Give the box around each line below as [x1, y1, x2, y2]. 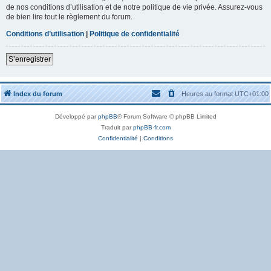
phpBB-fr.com [132, 123, 171, 131]
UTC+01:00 [235, 90, 269, 97]
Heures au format [181, 90, 235, 97]
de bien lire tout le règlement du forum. [6, 12, 132, 21]
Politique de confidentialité [90, 29, 180, 38]
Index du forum [13, 90, 62, 97]
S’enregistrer [8, 54, 51, 64]
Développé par [54, 113, 98, 120]
